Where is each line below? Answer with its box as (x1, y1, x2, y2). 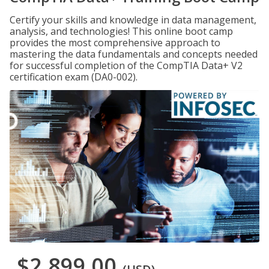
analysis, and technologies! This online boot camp (10, 25, 233, 38)
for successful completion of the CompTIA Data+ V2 (10, 59, 243, 72)
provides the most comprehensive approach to (10, 36, 220, 49)
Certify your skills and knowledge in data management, (10, 13, 256, 26)
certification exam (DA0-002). (10, 70, 138, 83)
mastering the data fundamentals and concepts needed (10, 47, 258, 61)
